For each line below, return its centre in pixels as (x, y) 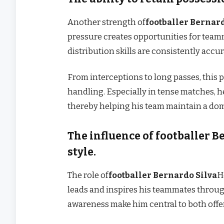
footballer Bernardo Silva (163, 175)
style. (82, 152)
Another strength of (106, 22)
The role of (88, 175)
